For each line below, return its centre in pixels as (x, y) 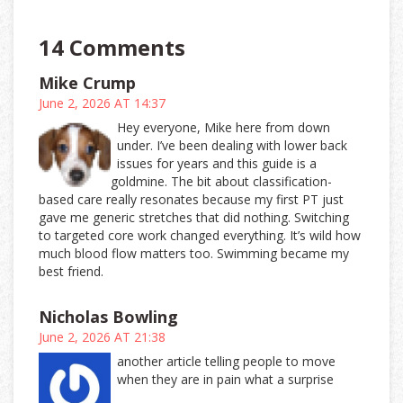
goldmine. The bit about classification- (221, 182)
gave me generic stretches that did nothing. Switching (194, 218)
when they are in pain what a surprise (226, 380)
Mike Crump (87, 83)
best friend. (71, 272)
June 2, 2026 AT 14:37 (102, 103)
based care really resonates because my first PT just (191, 200)
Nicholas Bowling (108, 317)
